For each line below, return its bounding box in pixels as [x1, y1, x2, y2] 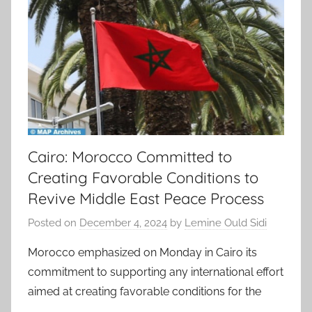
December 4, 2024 [79, 217, 167, 230]
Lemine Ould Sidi [185, 217, 267, 230]
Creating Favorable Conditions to [28, 167, 258, 187]
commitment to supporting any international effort [28, 265, 283, 279]
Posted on [28, 217, 79, 230]
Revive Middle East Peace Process [28, 188, 264, 208]
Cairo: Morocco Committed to [28, 146, 232, 166]
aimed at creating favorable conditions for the [28, 285, 261, 299]
